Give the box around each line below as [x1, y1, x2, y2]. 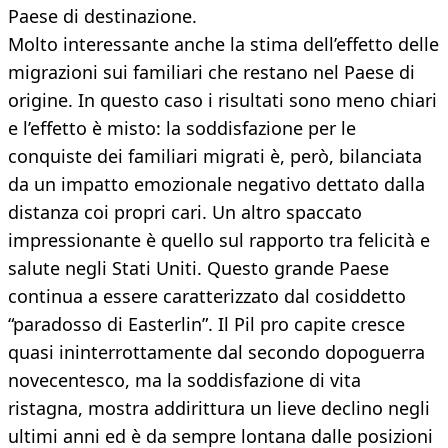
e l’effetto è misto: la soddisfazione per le [8, 116, 356, 141]
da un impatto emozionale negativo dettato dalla [8, 172, 425, 197]
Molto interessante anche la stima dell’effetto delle [8, 32, 439, 57]
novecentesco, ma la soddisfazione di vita [8, 368, 361, 393]
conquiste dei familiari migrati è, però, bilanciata [8, 144, 422, 169]
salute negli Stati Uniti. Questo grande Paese [8, 256, 389, 281]
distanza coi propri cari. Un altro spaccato [8, 200, 362, 225]
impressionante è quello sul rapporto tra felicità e [8, 228, 430, 253]
